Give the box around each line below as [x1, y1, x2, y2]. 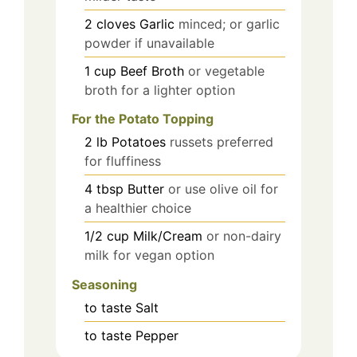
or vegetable [188, 62, 265, 79]
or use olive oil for [168, 181, 278, 198]
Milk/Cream [133, 228, 202, 245]
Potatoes [112, 134, 166, 151]
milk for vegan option [84, 247, 214, 264]
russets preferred [170, 134, 273, 151]
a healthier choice [84, 200, 191, 217]
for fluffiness [84, 153, 161, 170]
